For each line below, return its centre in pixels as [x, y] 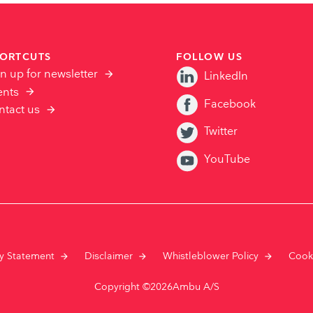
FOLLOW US [209, 57]
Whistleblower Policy [211, 257]
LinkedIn [226, 76]
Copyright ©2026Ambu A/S [156, 287]
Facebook [230, 104]
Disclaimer [109, 257]
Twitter [220, 132]
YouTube [227, 160]
